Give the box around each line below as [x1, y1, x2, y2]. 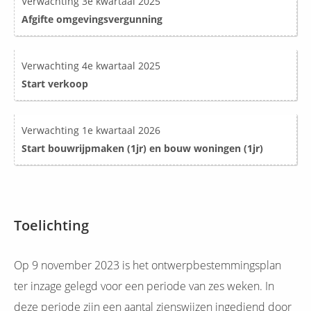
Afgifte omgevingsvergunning [22, 12, 162, 26]
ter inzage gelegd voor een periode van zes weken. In [14, 278, 274, 294]
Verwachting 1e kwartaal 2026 [22, 124, 163, 137]
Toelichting [14, 216, 89, 235]
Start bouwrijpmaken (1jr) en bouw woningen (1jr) [22, 142, 263, 155]
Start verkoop [22, 77, 88, 91]
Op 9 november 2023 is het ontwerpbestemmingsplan [14, 258, 281, 274]
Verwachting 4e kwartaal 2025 [22, 59, 160, 73]
